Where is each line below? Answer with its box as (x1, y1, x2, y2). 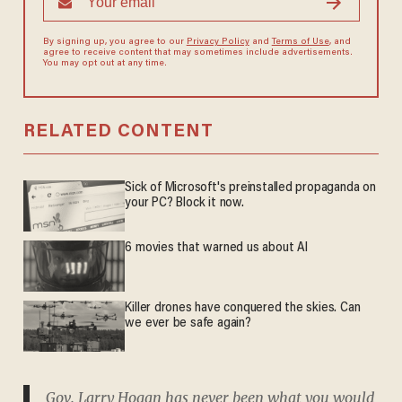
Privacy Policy (186, 38, 249, 48)
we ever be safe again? (125, 317, 251, 331)
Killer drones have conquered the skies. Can (125, 301, 361, 316)
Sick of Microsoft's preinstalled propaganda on (125, 181, 376, 196)
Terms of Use (271, 38, 329, 48)
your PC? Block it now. (125, 197, 244, 211)
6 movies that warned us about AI (125, 241, 308, 256)
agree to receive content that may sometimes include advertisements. (42, 48, 353, 58)
